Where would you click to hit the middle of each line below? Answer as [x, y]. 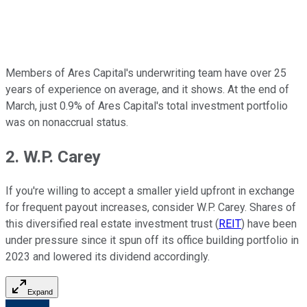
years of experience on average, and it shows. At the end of [147, 89]
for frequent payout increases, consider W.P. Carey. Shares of [151, 207]
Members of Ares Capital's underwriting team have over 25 [146, 73]
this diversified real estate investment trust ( [112, 223]
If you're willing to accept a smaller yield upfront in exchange [150, 191]
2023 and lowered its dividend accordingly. [108, 256]
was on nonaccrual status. [67, 122]
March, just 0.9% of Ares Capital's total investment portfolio [147, 106]
